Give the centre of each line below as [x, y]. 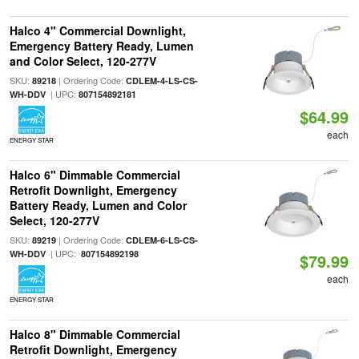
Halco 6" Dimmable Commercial [95, 175]
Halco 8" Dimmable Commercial [95, 334]
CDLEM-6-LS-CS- [161, 240]
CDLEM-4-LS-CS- [161, 81]
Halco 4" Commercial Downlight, [97, 30]
